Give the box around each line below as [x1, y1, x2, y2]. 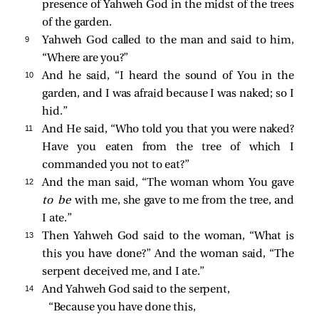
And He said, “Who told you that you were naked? [42, 123, 294, 135]
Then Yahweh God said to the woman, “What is [42, 230, 294, 242]
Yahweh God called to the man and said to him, [42, 34, 294, 46]
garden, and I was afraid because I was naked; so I [42, 88, 294, 100]
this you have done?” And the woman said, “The [42, 248, 294, 260]
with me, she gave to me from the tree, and [75, 194, 294, 206]
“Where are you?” [42, 52, 129, 64]
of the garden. [42, 16, 112, 28]
